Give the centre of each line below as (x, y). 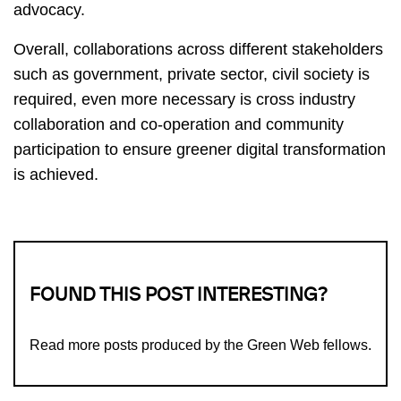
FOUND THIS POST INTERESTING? (179, 296)
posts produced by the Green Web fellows (236, 346)
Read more (67, 346)
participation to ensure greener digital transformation (200, 150)
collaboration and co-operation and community (179, 125)
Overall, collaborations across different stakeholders (198, 50)
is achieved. (58, 175)
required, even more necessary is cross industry (184, 100)
